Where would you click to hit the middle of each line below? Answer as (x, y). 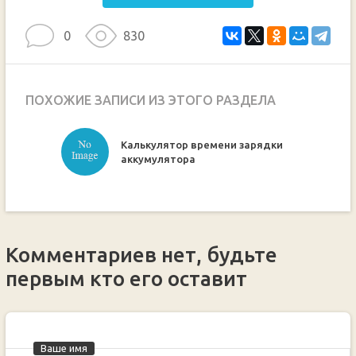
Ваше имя (64, 348)
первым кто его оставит (126, 279)
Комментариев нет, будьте (141, 255)
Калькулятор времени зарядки (201, 145)
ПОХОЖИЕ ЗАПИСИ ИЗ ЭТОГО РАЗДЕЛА (150, 100)
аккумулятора (158, 159)
